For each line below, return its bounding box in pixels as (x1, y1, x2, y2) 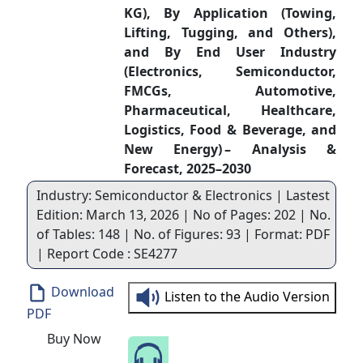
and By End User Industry (123, 43, 337, 61)
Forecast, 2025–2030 (123, 160, 251, 177)
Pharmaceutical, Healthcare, (123, 101, 337, 119)
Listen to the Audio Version (164, 287, 331, 305)
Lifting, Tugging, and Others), (123, 23, 337, 41)
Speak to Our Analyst (176, 344, 330, 361)
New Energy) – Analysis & (123, 140, 337, 158)
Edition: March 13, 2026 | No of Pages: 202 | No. (36, 206, 331, 224)
